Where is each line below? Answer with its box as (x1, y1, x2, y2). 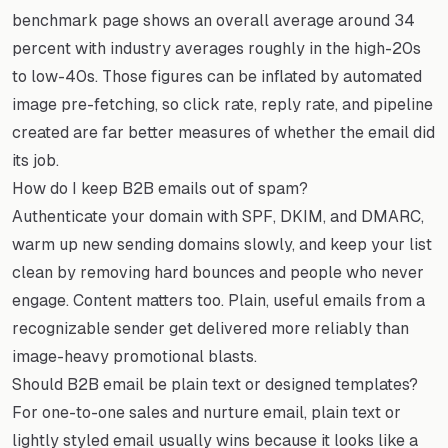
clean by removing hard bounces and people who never (12, 262, 424, 282)
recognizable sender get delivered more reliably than (12, 318, 409, 338)
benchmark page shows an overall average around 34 (12, 10, 415, 30)
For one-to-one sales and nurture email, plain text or (12, 402, 401, 422)
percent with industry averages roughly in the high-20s (12, 38, 421, 58)
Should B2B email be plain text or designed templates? (12, 374, 418, 394)
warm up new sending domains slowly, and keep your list (12, 234, 432, 254)
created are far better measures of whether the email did (12, 122, 435, 142)
